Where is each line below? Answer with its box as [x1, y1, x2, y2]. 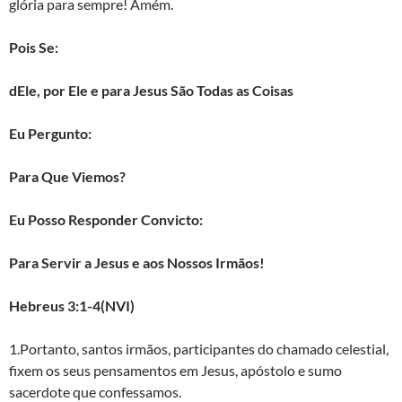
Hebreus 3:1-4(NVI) [9, 296, 135, 314]
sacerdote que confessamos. [9, 382, 181, 400]
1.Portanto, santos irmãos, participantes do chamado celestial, [9, 339, 389, 357]
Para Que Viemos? [9, 167, 126, 185]
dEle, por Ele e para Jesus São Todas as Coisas [9, 81, 293, 99]
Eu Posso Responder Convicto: [9, 210, 203, 228]
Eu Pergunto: [9, 124, 92, 142]
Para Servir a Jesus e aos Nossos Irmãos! [9, 253, 265, 271]
